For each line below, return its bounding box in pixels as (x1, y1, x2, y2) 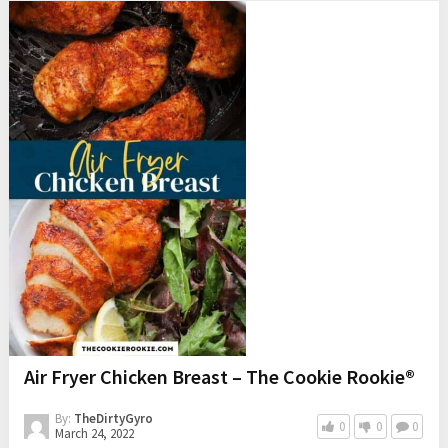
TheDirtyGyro (73, 410, 153, 428)
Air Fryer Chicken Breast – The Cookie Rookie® (23, 364, 415, 390)
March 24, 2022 (54, 425, 134, 443)
